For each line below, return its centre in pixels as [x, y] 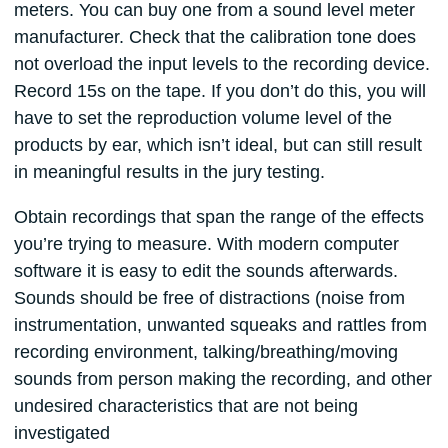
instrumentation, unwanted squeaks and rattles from [220, 325]
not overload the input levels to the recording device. [221, 64]
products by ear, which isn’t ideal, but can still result [217, 145]
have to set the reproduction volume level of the [202, 118]
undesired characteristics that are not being [185, 406]
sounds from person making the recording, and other [222, 379]
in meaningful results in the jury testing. [169, 172]
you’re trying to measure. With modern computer [206, 244]
